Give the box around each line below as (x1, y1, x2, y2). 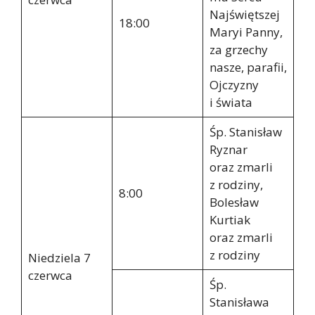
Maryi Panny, (209, 23, 283, 40)
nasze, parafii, (209, 58, 287, 75)
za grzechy (209, 41, 268, 58)
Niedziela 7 (27, 249, 91, 266)
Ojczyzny (209, 76, 259, 93)
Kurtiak (209, 211, 250, 228)
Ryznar (209, 141, 247, 157)
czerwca (27, 266, 72, 283)
